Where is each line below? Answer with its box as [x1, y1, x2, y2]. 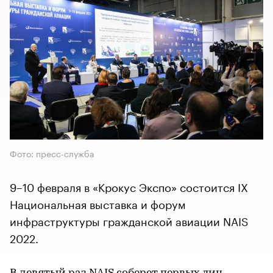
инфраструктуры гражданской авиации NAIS [10, 211, 249, 229]
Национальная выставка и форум [10, 194, 186, 211]
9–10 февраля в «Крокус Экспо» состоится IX [10, 177, 248, 194]
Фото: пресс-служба [10, 146, 94, 160]
